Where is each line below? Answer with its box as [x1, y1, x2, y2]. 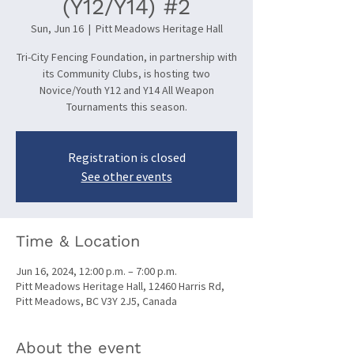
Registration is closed [67, 149, 186, 165]
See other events [81, 168, 172, 184]
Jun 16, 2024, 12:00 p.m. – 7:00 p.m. [16, 264, 177, 278]
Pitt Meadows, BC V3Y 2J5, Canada [16, 294, 177, 308]
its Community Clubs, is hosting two [43, 66, 210, 81]
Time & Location [16, 232, 140, 250]
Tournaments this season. [66, 100, 187, 114]
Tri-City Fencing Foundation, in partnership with [16, 50, 237, 64]
